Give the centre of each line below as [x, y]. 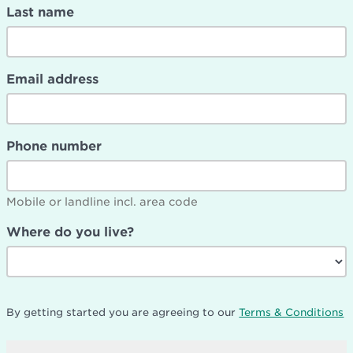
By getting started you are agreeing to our [123, 312]
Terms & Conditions [292, 312]
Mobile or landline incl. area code [102, 201]
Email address [53, 79]
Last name [41, 12]
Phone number [54, 146]
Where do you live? [71, 232]
